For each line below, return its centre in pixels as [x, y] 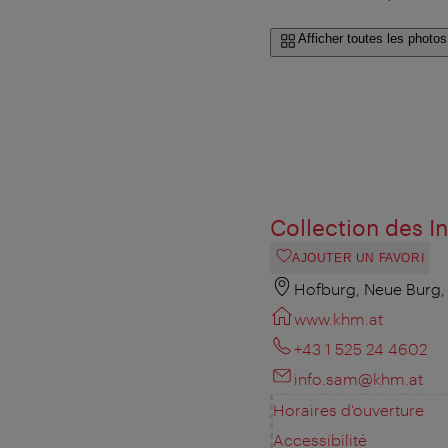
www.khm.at [338, 318]
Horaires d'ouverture [348, 409]
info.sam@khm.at [358, 378]
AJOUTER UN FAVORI [358, 257]
